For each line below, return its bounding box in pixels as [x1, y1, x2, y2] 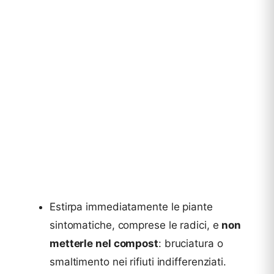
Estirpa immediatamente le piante [50, 201, 213, 213]
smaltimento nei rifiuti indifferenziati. [50, 256, 226, 268]
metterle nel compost [50, 237, 158, 250]
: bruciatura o [158, 237, 223, 250]
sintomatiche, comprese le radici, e [50, 219, 222, 232]
